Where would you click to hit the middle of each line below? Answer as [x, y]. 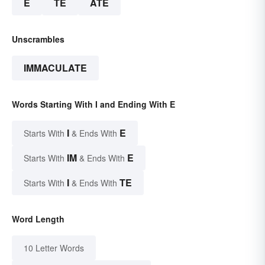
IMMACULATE [55, 68]
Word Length [38, 219]
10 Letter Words [54, 248]
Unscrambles [38, 39]
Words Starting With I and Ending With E [93, 104]
